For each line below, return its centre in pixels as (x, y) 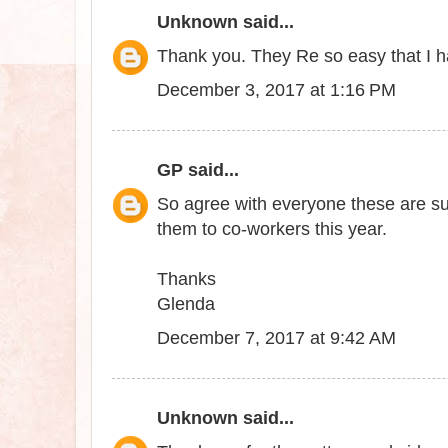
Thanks (186, 279)
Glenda (186, 304)
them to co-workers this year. (272, 229)
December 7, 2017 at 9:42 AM (276, 338)
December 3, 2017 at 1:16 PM (276, 90)
